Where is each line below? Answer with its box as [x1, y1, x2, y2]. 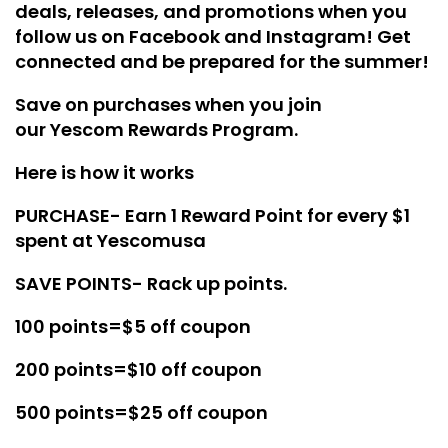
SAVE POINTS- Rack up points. [15, 271, 287, 297]
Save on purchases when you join [15, 92, 322, 118]
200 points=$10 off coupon [15, 357, 262, 383]
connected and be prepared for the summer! [15, 49, 433, 75]
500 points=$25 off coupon [15, 400, 268, 426]
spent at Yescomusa [15, 228, 206, 254]
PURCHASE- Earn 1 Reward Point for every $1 [15, 203, 410, 229]
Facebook [129, 24, 220, 50]
